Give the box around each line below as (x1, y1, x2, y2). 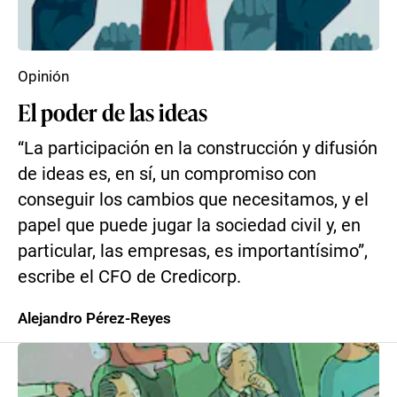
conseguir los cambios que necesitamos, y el (18, 190, 369, 210)
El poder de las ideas (18, 96, 207, 128)
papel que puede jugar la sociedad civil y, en (18, 215, 361, 236)
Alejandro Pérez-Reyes (18, 309, 171, 327)
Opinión (18, 67, 69, 85)
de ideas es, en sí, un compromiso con (18, 164, 316, 184)
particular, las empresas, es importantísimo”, (18, 241, 368, 261)
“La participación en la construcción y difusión (18, 138, 378, 159)
